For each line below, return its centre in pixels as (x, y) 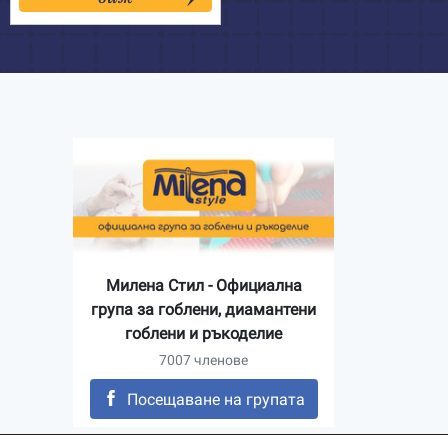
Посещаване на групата (215, 400)
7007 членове (203, 360)
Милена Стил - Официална (203, 286)
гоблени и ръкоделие (203, 334)
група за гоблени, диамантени (203, 310)
